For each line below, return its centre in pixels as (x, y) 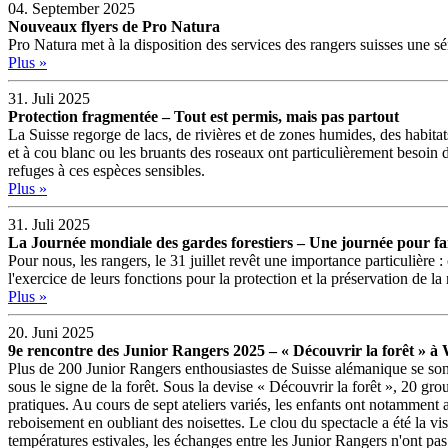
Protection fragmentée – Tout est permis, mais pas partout (203, 116)
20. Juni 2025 (51, 332)
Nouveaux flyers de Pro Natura (114, 26)
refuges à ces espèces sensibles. (106, 170)
